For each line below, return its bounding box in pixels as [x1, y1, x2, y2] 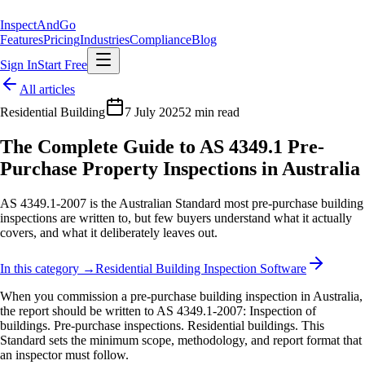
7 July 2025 [125, 105, 185, 119]
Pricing [43, 33, 80, 46]
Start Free [37, 58, 87, 72]
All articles [20, 82, 75, 96]
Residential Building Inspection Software [95, 261, 306, 275]
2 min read [185, 105, 240, 119]
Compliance [130, 33, 191, 46]
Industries [80, 33, 130, 46]
